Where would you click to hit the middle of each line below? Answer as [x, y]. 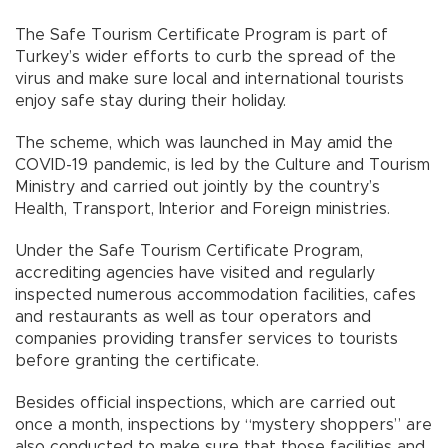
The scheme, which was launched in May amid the [204, 142]
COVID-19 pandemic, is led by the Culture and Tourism [222, 164]
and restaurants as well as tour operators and [193, 316]
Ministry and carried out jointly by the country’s [197, 186]
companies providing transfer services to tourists [206, 338]
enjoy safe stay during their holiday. [150, 100]
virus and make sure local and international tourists [209, 78]
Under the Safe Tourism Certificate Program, [189, 250]
